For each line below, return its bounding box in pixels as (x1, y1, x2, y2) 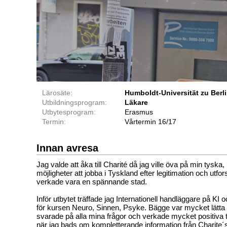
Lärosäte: (42, 88, 72, 97)
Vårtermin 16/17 (125, 117, 176, 126)
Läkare (125, 98, 148, 106)
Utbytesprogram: (42, 107, 96, 116)
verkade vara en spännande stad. (36, 177, 147, 186)
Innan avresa (36, 142, 98, 154)
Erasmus (125, 107, 153, 116)
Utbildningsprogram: (42, 98, 107, 106)
